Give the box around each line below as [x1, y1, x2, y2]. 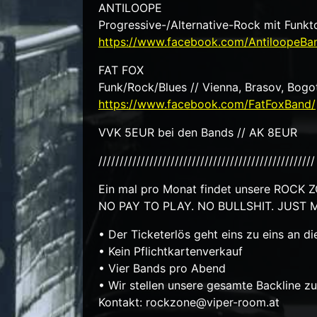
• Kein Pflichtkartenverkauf [98, 243, 243, 258]
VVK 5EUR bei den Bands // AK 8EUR [98, 125, 297, 139]
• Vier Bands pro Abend [98, 260, 226, 275]
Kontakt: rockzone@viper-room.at [98, 294, 279, 309]
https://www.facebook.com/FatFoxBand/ [98, 96, 316, 111]
